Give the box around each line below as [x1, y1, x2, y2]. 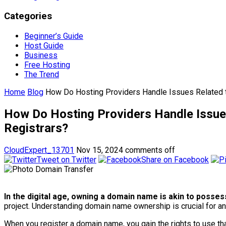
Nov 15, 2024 [76, 145, 123, 155]
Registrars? [4, 121, 68, 135]
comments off [125, 145, 175, 155]
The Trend [24, 69, 59, 79]
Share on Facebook [141, 154, 209, 164]
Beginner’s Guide [24, 31, 83, 41]
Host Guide [24, 40, 64, 50]
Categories [4, 11, 52, 22]
